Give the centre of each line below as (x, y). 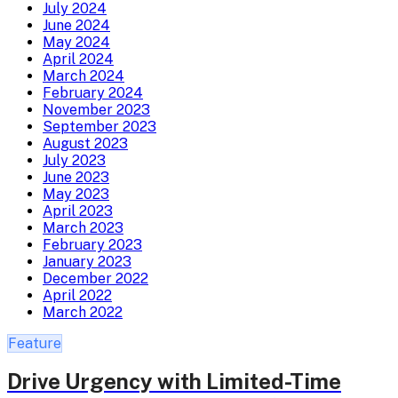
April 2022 (77, 295)
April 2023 (78, 211)
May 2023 (76, 194)
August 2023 (85, 143)
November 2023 (96, 109)
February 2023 (92, 244)
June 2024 (76, 25)
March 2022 (83, 312)
